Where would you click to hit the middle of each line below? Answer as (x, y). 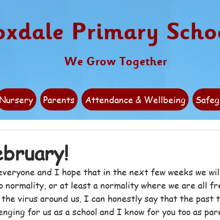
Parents (59, 99)
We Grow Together (116, 61)
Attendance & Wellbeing (135, 99)
